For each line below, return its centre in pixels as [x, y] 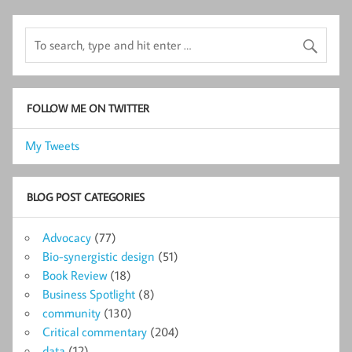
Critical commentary [95, 331]
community [71, 312]
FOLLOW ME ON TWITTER [88, 108]
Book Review [75, 275]
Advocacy [67, 237]
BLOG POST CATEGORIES [85, 197]
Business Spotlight [89, 293]
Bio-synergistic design [99, 256]
